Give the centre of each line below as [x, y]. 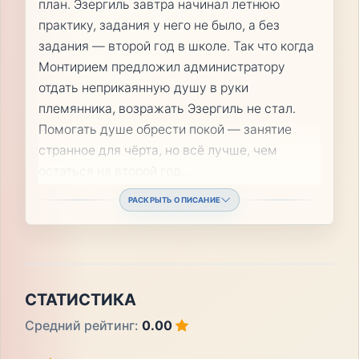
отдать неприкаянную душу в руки [143, 87]
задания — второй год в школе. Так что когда [176, 46]
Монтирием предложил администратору [161, 67]
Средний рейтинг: [83, 326]
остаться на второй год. [111, 171]
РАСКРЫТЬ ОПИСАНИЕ [174, 200]
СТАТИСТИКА [80, 300]
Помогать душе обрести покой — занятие [165, 129]
